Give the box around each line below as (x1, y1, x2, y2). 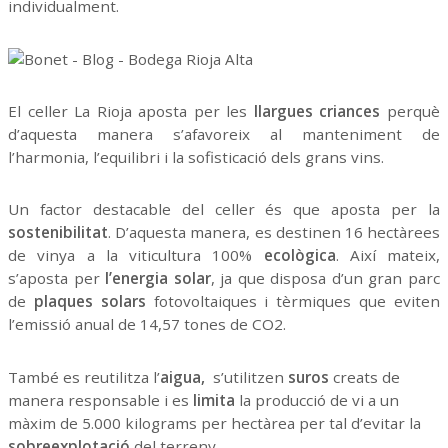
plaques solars (33, 291, 146, 312)
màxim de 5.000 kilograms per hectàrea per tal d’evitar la (8, 412, 421, 433)
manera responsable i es (8, 389, 193, 410)
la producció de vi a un (235, 389, 399, 410)
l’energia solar (105, 268, 211, 289)
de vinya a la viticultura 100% (8, 245, 264, 266)
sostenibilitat (8, 222, 108, 243)
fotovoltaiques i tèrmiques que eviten (145, 291, 441, 312)
